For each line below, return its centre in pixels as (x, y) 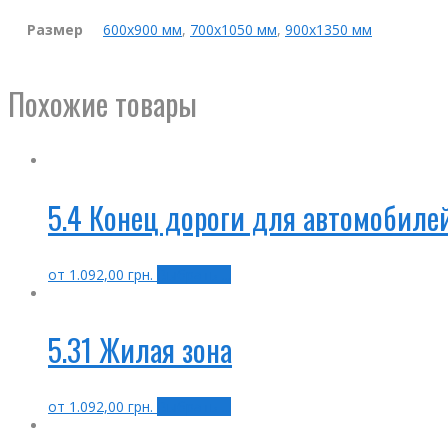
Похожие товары (102, 103)
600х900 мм (142, 29)
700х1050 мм (233, 29)
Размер (55, 29)
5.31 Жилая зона (140, 350)
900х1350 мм (328, 29)
